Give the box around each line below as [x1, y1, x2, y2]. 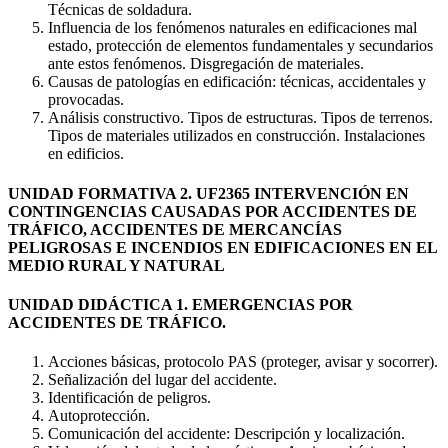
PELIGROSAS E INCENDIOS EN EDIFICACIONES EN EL [8, 238, 437, 256]
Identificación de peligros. [48, 389, 211, 407]
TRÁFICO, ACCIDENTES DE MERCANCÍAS [8, 220, 342, 238]
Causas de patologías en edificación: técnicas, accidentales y [48, 73, 426, 91]
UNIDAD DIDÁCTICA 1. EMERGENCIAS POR [8, 295, 353, 313]
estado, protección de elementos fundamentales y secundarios [48, 37, 433, 55]
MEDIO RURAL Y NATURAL [8, 256, 225, 274]
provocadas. [48, 91, 124, 109]
